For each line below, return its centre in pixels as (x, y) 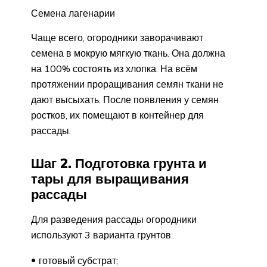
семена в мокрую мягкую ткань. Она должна (128, 53)
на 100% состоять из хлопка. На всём (114, 68)
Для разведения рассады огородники (114, 220)
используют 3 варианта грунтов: (102, 235)
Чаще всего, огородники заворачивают (117, 37)
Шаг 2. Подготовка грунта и (119, 163)
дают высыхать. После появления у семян (125, 99)
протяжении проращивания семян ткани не (127, 84)
